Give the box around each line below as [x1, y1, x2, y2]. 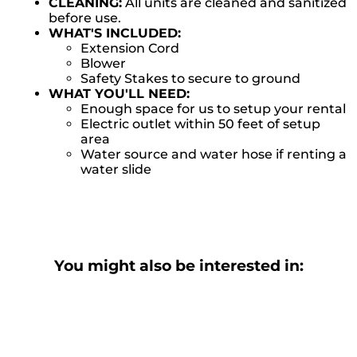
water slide [80, 161, 152, 177]
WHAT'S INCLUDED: [49, 25, 182, 41]
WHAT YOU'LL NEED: [49, 85, 190, 101]
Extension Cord [80, 40, 180, 56]
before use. [49, 10, 122, 25]
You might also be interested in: [53, 256, 304, 275]
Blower [80, 55, 127, 71]
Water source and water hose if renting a [80, 146, 347, 162]
